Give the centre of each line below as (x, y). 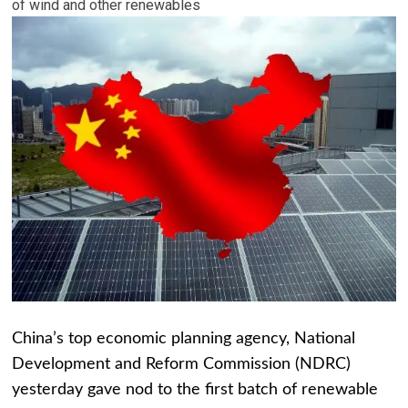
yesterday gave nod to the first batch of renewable (195, 390)
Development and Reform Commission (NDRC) (182, 365)
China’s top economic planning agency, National (184, 339)
